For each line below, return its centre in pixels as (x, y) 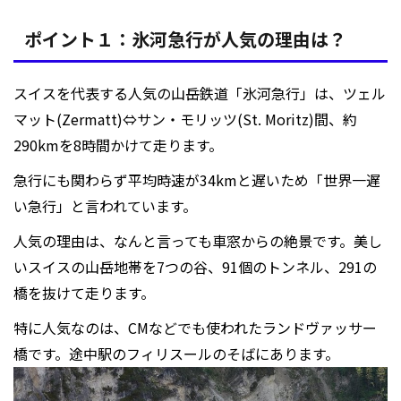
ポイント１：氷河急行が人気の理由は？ (185, 38)
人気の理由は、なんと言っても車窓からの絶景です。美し (198, 240)
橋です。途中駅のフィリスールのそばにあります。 (176, 353)
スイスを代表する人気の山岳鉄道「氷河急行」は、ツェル (200, 93)
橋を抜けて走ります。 (84, 292)
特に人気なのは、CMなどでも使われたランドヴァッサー (195, 327)
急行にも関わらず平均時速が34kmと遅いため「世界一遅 (197, 179)
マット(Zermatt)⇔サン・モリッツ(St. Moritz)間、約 (185, 119)
